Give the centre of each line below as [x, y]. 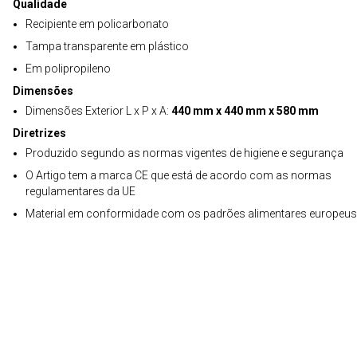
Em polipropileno [68, 69]
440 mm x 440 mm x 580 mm [245, 111]
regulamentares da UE [80, 191]
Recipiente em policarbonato [97, 24]
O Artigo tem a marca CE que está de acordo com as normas [178, 175]
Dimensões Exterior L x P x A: [98, 111]
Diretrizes [39, 133]
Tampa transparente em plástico [107, 46]
